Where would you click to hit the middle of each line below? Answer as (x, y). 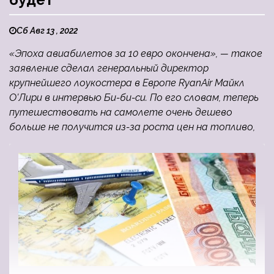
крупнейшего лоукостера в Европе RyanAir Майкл (127, 83)
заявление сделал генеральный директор (109, 68)
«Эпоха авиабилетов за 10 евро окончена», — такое (136, 54)
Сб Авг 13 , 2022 (47, 31)
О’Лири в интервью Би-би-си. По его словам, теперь (134, 98)
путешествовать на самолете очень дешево (121, 113)
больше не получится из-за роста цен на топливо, (132, 127)
